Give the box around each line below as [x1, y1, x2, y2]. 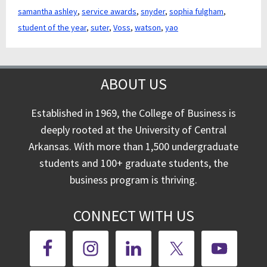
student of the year [18, 22, 86, 33]
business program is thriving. [70, 173, 197, 187]
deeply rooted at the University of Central [41, 123, 226, 136]
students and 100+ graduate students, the [39, 156, 228, 170]
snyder [141, 6, 165, 17]
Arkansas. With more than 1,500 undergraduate [29, 139, 238, 153]
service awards [82, 6, 136, 17]
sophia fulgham [169, 6, 223, 17]
